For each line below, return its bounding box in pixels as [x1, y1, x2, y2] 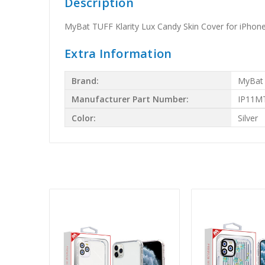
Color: [72, 112, 96, 124]
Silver [238, 112, 258, 124]
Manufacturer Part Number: [72, 93, 189, 105]
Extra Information [64, 46, 172, 62]
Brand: [72, 75, 99, 86]
